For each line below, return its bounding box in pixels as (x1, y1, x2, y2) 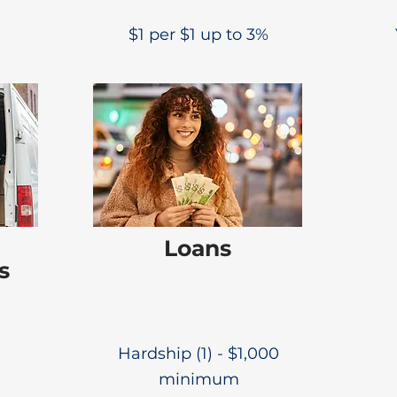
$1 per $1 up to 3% (128, 25, 269, 44)
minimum (158, 370, 239, 389)
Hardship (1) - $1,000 (118, 344, 279, 363)
